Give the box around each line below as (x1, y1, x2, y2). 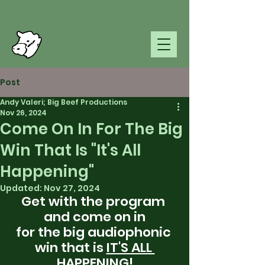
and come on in (44, 208, 146, 226)
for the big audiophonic (15, 223, 174, 241)
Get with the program (21, 192, 168, 211)
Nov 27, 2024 (44, 182, 100, 194)
